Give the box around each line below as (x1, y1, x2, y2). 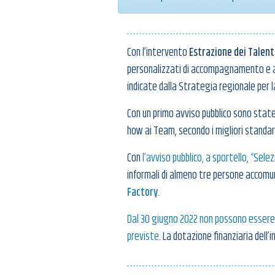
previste (127, 228, 159, 246)
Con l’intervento (127, 44, 189, 62)
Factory (127, 184, 158, 202)
